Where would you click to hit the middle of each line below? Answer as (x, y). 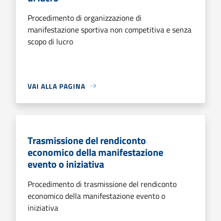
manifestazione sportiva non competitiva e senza (110, 29)
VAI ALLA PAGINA (56, 86)
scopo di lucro (50, 41)
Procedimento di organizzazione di (85, 18)
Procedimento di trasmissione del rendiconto (102, 184)
